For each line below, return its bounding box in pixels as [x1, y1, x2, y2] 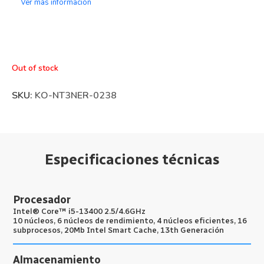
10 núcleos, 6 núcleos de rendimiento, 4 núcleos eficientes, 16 [13, 215, 247, 225]
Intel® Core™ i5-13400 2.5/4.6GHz [13, 206, 146, 216]
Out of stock [11, 62, 58, 74]
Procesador [13, 193, 71, 206]
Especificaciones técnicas [45, 151, 219, 169]
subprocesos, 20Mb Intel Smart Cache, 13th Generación [13, 225, 225, 235]
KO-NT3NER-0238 [34, 89, 117, 103]
